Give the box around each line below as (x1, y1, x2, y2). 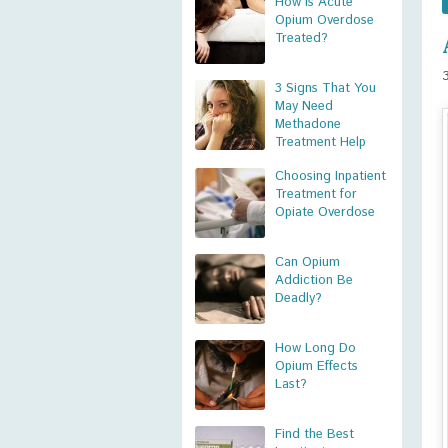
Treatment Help (275, 133, 366, 152)
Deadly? (275, 289, 322, 308)
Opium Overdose (275, 11, 374, 30)
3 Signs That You (275, 79, 376, 98)
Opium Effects (275, 357, 358, 376)
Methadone (275, 115, 341, 134)
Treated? (275, 29, 328, 48)
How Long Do (275, 339, 356, 358)
